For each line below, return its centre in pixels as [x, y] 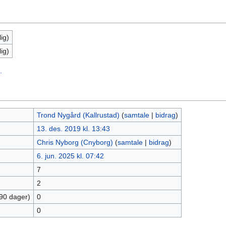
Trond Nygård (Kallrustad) [78, 115]
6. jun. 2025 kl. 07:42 [70, 156]
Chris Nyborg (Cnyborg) [75, 142]
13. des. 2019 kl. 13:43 [73, 129]
